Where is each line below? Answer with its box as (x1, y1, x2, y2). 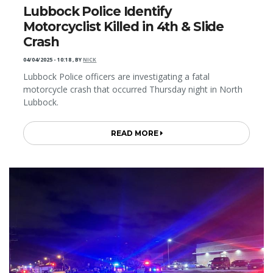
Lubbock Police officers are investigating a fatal (23, 71, 210, 83)
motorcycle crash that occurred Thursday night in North (23, 83, 243, 96)
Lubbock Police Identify (23, 4, 172, 19)
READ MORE (110, 129, 160, 138)
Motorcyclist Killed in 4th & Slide (23, 19, 224, 35)
